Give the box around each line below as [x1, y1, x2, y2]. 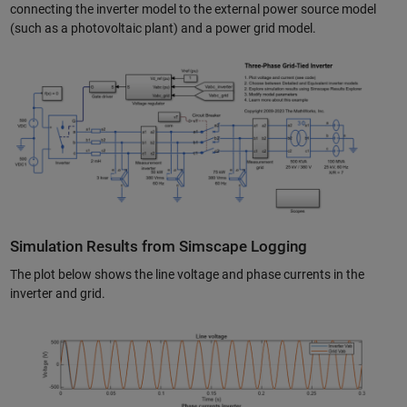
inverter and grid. [9, 286, 105, 302]
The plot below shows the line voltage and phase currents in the [9, 267, 364, 283]
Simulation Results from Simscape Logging [9, 237, 307, 255]
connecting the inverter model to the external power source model [9, 2, 376, 16]
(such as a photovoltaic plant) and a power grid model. [9, 21, 316, 35]
